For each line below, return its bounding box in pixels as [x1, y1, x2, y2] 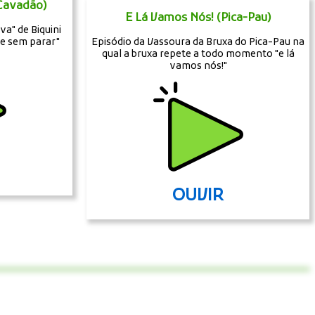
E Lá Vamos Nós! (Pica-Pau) [124, 11, 271, 25]
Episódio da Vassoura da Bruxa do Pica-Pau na [91, 36, 305, 49]
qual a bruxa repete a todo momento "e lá [101, 48, 295, 60]
